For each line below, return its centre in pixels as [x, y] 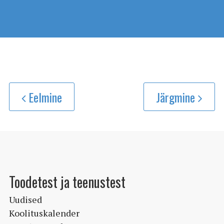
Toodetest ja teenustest [67, 182]
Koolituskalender [44, 213]
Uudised [25, 200]
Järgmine [177, 97]
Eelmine [45, 97]
